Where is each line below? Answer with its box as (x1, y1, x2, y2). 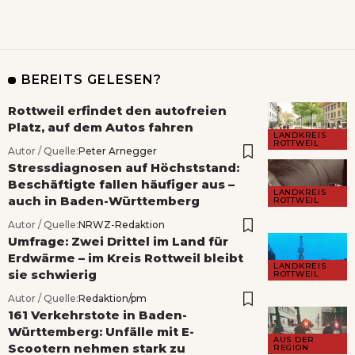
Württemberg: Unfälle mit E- (8, 324, 194, 340)
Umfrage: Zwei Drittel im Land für (8, 234, 228, 250)
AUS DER (273, 334, 315, 345)
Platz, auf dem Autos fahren (8, 120, 193, 136)
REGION (273, 342, 309, 353)
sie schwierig (8, 267, 97, 283)
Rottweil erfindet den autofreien (8, 103, 227, 119)
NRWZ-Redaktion (78, 219, 165, 231)
